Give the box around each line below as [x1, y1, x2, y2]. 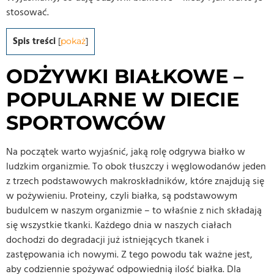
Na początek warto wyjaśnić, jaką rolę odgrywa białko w [6, 144, 245, 158]
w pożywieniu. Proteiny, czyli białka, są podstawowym [6, 188, 237, 202]
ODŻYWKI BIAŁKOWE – [6, 64, 243, 88]
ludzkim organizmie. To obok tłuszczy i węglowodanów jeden [6, 159, 266, 173]
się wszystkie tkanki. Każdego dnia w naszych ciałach [6, 218, 232, 232]
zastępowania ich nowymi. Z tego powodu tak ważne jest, [6, 247, 253, 261]
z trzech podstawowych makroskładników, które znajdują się [6, 174, 264, 188]
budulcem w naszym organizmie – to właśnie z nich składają [6, 203, 262, 217]
